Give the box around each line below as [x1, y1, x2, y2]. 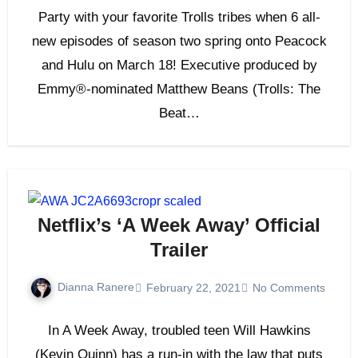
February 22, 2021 [145, 280, 241, 294]
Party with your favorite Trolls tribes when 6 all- [38, 10, 320, 26]
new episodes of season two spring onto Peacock [31, 34, 327, 50]
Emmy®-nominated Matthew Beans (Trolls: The [38, 82, 320, 97]
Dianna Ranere [57, 280, 134, 294]
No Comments [252, 280, 325, 294]
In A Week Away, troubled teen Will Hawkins [47, 322, 311, 338]
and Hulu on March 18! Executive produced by [41, 58, 317, 74]
